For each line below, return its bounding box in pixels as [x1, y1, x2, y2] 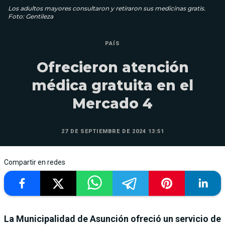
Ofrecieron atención [36, 58, 189, 76]
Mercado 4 [72, 94, 153, 112]
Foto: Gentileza [8, 12, 53, 20]
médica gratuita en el [32, 76, 193, 94]
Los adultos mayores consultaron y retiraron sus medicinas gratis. [8, 4, 205, 12]
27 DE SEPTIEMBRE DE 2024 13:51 [61, 128, 164, 135]
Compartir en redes [4, 158, 65, 166]
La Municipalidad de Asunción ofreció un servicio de [4, 213, 221, 224]
